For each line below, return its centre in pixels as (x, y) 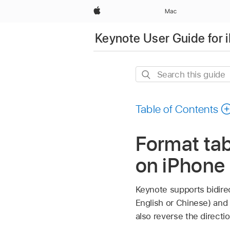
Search (149, 73)
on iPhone (180, 166)
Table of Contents (177, 109)
